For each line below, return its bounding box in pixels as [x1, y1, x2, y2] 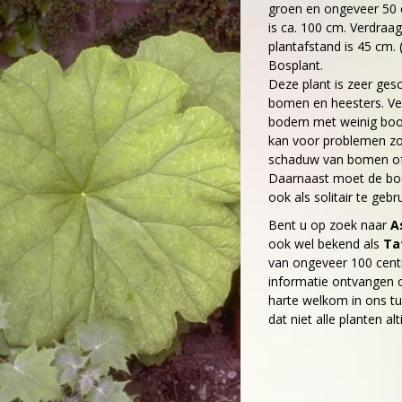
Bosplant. [268, 57, 323, 74]
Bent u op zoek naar [268, 216, 390, 233]
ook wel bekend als [268, 235, 383, 252]
